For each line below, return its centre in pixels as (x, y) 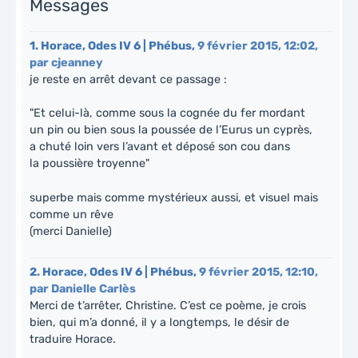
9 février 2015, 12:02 (256, 46)
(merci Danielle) (71, 231)
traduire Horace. (73, 339)
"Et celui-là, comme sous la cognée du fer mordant (167, 113)
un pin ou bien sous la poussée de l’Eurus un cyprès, (171, 130)
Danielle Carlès (93, 288)
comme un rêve (72, 215)
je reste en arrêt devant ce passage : (128, 79)
